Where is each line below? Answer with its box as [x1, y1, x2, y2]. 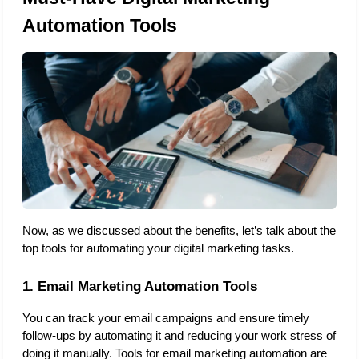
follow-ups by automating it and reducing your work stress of [22, 329, 336, 342]
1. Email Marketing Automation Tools [22, 277, 257, 294]
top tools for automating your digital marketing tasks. [22, 242, 297, 256]
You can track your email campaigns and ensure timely [22, 311, 309, 325]
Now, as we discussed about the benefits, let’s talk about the [22, 224, 336, 238]
